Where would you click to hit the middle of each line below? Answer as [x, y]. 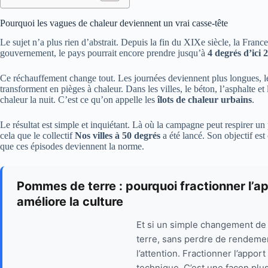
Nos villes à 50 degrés [118, 136]
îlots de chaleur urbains [205, 100]
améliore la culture [70, 202]
